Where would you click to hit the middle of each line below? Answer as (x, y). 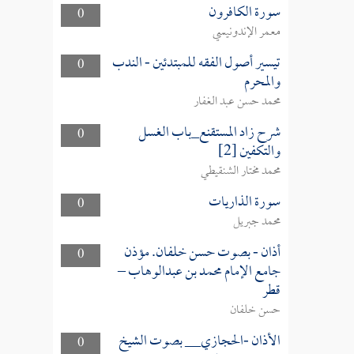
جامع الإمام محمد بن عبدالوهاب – (199, 272)
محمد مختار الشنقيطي (240, 171)
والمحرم (262, 83)
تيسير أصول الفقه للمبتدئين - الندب (196, 64)
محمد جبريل (256, 222)
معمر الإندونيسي (246, 32)
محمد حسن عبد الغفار (237, 102)
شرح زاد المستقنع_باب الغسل (209, 133)
